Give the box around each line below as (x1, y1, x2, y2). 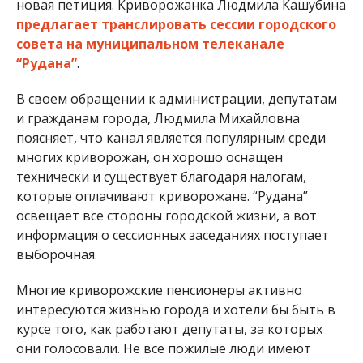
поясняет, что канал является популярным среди (15, 128, 326, 147)
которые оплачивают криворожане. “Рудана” (15, 186, 308, 205)
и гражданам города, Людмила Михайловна (15, 109, 300, 127)
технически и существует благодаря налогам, (15, 167, 306, 186)
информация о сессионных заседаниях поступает (15, 225, 329, 244)
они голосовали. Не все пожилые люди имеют (15, 339, 311, 357)
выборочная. (15, 245, 97, 263)
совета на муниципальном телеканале (15, 34, 284, 53)
